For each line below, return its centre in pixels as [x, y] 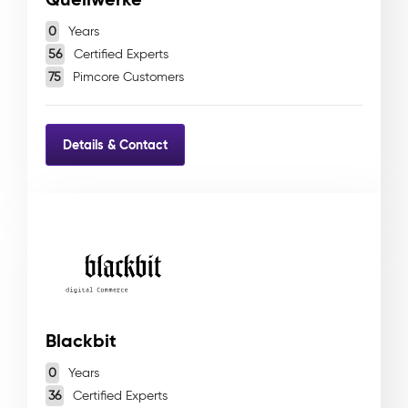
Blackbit [81, 341]
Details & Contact [115, 144]
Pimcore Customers [127, 77]
